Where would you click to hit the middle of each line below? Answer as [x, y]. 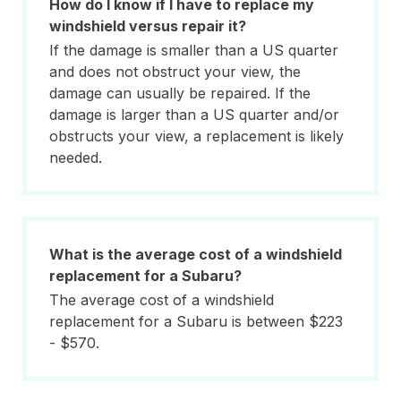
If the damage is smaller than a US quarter [194, 50]
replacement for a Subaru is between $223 [196, 321]
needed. [76, 158]
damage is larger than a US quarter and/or [194, 115]
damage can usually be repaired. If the [180, 93]
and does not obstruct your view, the [175, 72]
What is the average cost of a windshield [196, 254]
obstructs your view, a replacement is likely [196, 136]
